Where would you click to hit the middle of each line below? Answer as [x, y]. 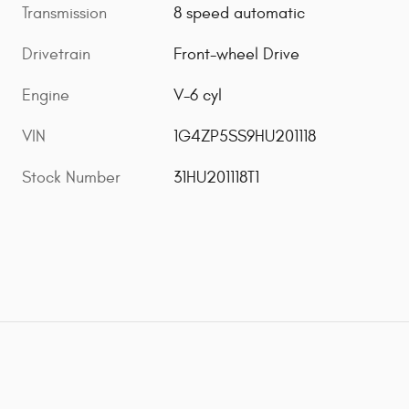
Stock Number [71, 178]
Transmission [64, 14]
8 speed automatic [240, 14]
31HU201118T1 [217, 178]
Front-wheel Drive [237, 55]
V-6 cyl [198, 96]
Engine [46, 96]
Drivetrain [56, 55]
